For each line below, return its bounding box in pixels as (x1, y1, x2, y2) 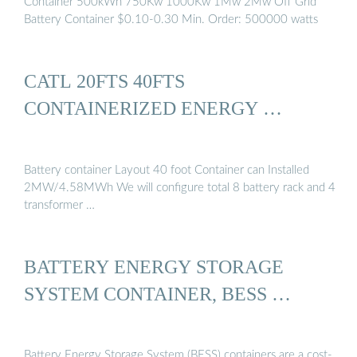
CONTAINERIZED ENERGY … (24, 97, 282, 120)
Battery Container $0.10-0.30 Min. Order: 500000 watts (24, 14, 318, 26)
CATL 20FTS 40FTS (24, 70, 185, 92)
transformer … (24, 198, 95, 211)
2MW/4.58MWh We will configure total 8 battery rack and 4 (24, 181, 335, 194)
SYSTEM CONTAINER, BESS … (24, 283, 291, 305)
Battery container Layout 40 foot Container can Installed (24, 163, 309, 176)
